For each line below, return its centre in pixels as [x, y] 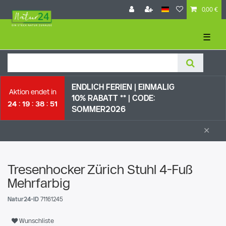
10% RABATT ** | [102, 98]
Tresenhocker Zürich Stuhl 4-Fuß [100, 169]
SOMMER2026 [99, 109]
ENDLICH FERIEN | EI [108, 87]
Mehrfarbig [39, 183]
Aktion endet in [33, 92]
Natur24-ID [24, 199]
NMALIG [160, 87]
